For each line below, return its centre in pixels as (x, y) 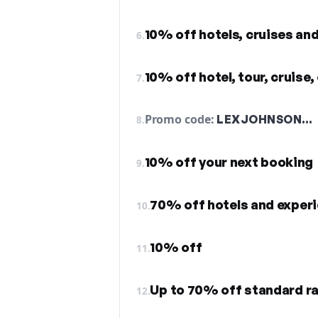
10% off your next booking (229, 162)
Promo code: (181, 119)
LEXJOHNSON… (265, 119)
